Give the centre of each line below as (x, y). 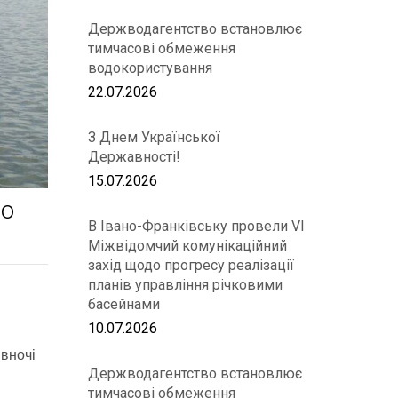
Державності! (134, 157)
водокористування (150, 68)
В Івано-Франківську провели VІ (196, 226)
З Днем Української (154, 137)
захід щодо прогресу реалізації (191, 265)
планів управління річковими (185, 285)
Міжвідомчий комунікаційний (187, 246)
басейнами (123, 304)
